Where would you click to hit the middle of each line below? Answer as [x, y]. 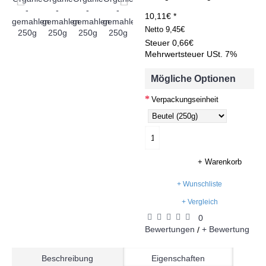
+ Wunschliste [199, 184]
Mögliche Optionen [193, 78]
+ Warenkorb [220, 162]
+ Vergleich [199, 202]
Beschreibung [67, 258]
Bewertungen [170, 229]
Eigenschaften [178, 258]
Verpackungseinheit [185, 99]
